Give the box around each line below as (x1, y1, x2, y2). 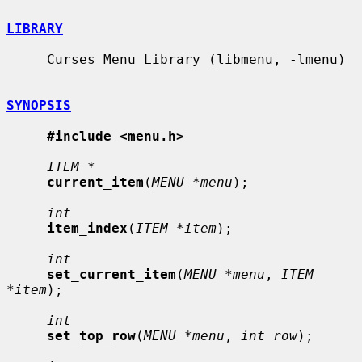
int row (241, 327, 297, 343)
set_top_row (47, 327, 136, 343)
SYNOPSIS (6, 97, 71, 113)
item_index (47, 220, 128, 236)
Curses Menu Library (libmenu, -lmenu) (6, 51, 47, 67)
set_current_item (47, 266, 176, 282)
